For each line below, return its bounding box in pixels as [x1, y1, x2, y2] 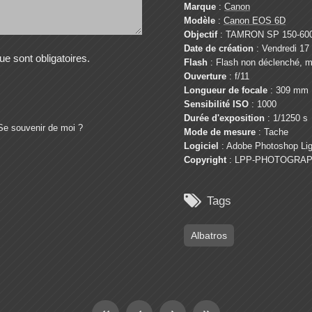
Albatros [191, 230, 227, 242]
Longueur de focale [184, 85, 267, 96]
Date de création [184, 43, 253, 54]
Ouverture [184, 71, 226, 82]
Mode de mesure [184, 127, 256, 138]
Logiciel [184, 141, 219, 152]
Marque [184, 1, 216, 13]
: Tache [256, 127, 288, 138]
